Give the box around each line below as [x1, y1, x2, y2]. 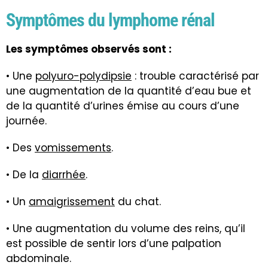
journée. [6, 114, 47, 129]
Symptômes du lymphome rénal [6, 10, 215, 31]
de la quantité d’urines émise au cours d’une [6, 99, 239, 114]
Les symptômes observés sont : [6, 42, 172, 57]
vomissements [35, 141, 111, 156]
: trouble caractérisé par [132, 69, 259, 84]
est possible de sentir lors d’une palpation [6, 236, 221, 251]
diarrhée [42, 167, 86, 182]
